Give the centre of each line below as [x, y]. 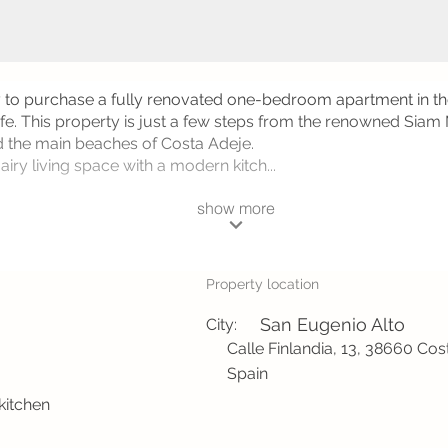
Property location [262, 284]
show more [235, 207]
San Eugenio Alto [332, 324]
